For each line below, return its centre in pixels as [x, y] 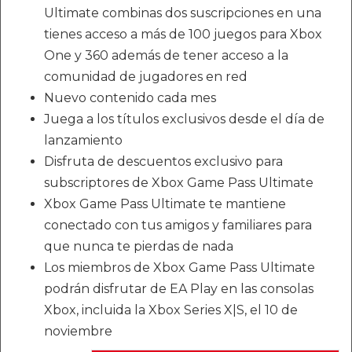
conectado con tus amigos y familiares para [178, 225]
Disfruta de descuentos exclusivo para [163, 162]
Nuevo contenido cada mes [130, 98]
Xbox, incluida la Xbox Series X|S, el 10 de [171, 310]
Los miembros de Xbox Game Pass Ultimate [180, 268]
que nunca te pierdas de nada [139, 247]
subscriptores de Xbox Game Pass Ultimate [179, 183]
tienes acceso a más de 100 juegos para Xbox [183, 35]
